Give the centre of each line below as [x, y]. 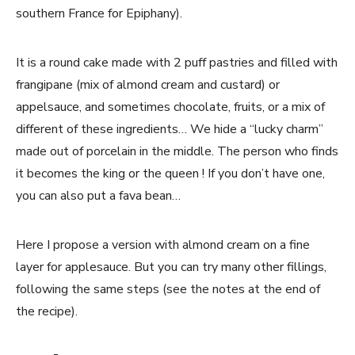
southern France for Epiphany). [99, 13]
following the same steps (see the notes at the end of [168, 289]
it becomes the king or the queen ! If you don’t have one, [170, 174]
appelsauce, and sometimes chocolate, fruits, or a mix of [170, 107]
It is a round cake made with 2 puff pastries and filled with [177, 63]
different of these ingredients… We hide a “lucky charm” [170, 129]
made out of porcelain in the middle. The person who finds [177, 151]
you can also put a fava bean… [98, 196]
